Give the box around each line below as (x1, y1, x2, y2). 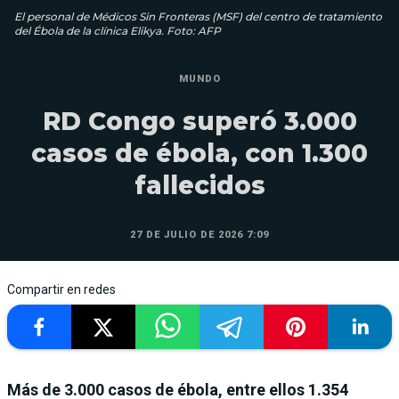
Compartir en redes (7, 281, 116, 297)
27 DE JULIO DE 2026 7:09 (130, 228, 269, 240)
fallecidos (134, 169, 265, 200)
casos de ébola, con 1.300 (31, 137, 368, 168)
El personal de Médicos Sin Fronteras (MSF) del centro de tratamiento (14, 9, 382, 23)
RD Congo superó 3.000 (42, 105, 357, 136)
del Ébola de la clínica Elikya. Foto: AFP (14, 23, 221, 37)
